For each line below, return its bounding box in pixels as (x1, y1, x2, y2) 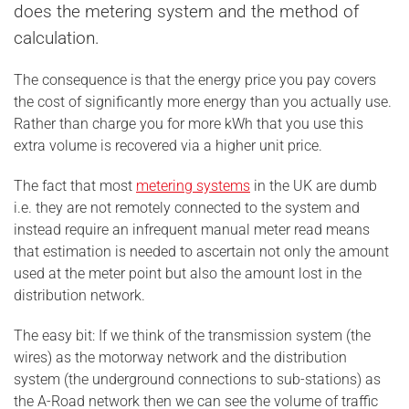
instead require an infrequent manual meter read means (14, 221, 370, 238)
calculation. (14, 27, 100, 48)
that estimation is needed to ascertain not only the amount (14, 243, 389, 260)
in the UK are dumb (250, 177, 377, 194)
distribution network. (14, 287, 145, 304)
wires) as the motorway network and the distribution (14, 349, 347, 366)
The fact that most (14, 177, 136, 194)
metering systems (136, 177, 250, 194)
